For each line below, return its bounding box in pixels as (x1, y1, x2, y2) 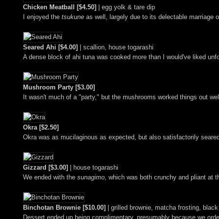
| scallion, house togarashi (78, 44, 153, 51)
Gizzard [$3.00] (23, 164, 68, 172)
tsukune (62, 13, 84, 21)
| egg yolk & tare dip (96, 3, 155, 11)
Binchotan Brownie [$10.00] (23, 204, 106, 212)
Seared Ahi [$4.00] (23, 44, 78, 51)
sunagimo (77, 174, 105, 181)
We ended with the (23, 174, 77, 181)
